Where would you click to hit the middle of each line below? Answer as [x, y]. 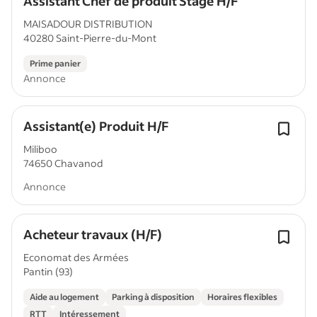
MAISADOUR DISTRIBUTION [88, 24]
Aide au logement [64, 297]
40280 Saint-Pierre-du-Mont [90, 38]
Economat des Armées [76, 257]
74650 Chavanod [63, 163]
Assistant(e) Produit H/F [96, 126]
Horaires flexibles [242, 297]
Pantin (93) [48, 271]
